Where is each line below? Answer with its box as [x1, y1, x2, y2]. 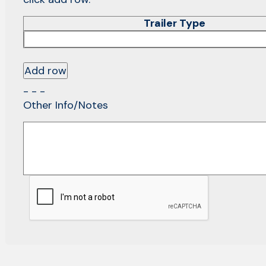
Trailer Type [143, 16, 205, 31]
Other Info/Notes [23, 97, 108, 112]
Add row [24, 63, 66, 78]
